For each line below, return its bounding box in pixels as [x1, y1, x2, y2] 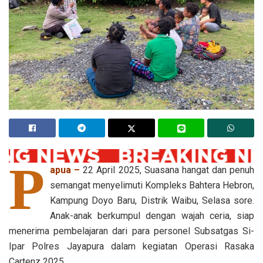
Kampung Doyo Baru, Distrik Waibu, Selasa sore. [50, 195, 254, 207]
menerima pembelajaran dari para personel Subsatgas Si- [9, 225, 254, 237]
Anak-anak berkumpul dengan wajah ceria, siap [50, 210, 254, 222]
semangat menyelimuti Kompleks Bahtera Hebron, [50, 180, 254, 191]
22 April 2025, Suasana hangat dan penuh [80, 164, 254, 176]
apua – [50, 164, 80, 176]
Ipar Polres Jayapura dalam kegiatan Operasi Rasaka [9, 241, 254, 252]
